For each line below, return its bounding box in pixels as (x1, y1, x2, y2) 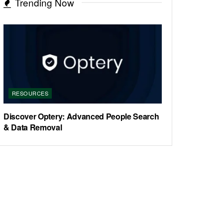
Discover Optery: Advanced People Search (3, 111, 159, 122)
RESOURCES (12, 89, 48, 98)
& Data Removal (3, 121, 62, 133)
